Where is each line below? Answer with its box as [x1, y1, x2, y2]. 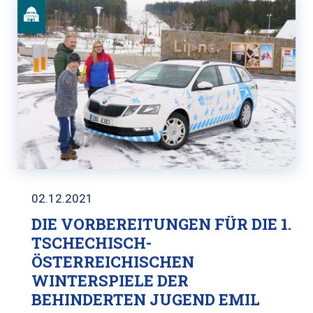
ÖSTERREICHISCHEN [31, 252, 194, 272]
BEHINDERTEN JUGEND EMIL [31, 289, 260, 310]
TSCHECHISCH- [31, 233, 152, 253]
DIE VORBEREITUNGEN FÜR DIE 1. [31, 214, 291, 234]
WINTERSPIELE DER [31, 270, 189, 291]
